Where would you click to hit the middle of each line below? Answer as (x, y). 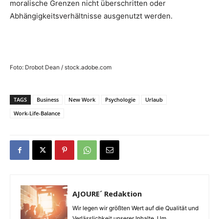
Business (48, 100)
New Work (82, 100)
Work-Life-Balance (37, 113)
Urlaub (154, 100)
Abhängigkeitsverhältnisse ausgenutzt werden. (91, 16)
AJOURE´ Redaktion (107, 194)
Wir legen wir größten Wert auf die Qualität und (135, 208)
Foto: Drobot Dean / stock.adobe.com (61, 67)
